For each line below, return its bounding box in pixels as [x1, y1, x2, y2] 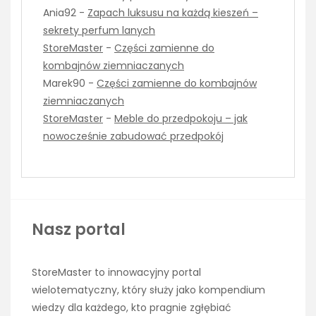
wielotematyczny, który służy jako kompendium [32, 282, 265, 297]
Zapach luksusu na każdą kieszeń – [87, 5, 258, 20]
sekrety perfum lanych [43, 23, 155, 37]
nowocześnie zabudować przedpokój [43, 128, 224, 143]
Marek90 [43, 75, 85, 90]
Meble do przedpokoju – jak [114, 111, 248, 126]
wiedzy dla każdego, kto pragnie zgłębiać [32, 300, 231, 315]
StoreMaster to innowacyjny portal [32, 265, 201, 279]
